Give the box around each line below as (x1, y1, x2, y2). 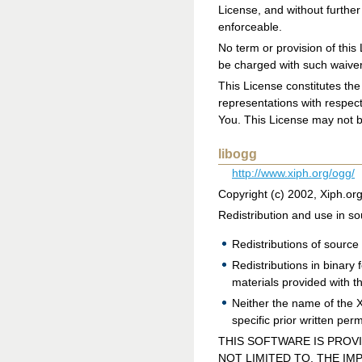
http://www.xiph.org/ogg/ (232, 166, 355, 180)
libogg (218, 147, 257, 162)
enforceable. (218, 20, 282, 34)
